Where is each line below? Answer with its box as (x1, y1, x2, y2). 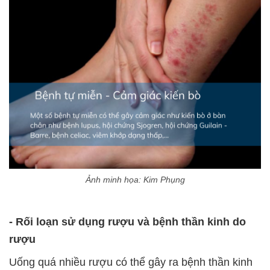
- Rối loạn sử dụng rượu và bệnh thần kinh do (9, 216, 246, 228)
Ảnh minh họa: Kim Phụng (85, 175, 185, 185)
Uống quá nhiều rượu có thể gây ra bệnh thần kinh (9, 256, 253, 269)
